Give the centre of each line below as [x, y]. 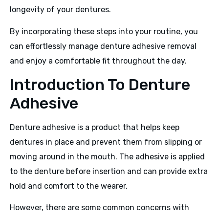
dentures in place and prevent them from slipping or [106, 142]
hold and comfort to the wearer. [69, 186]
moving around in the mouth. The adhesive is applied [107, 157]
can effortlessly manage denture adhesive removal [103, 46]
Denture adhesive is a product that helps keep [95, 128]
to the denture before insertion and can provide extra [109, 172]
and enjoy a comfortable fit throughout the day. [98, 61]
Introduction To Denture [100, 85]
